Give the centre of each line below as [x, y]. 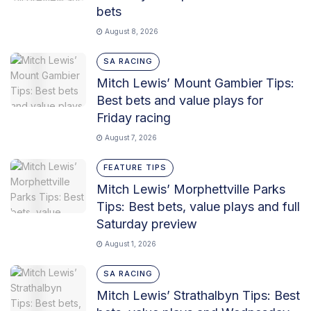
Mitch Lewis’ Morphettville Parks [191, 190]
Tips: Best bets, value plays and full [198, 207]
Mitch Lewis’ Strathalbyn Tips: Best [198, 296]
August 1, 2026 [129, 244]
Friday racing [134, 118]
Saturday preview [147, 224]
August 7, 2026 [130, 138]
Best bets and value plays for [180, 101]
